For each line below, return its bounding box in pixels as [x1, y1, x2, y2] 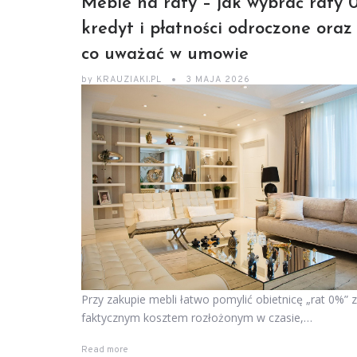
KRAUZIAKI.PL [93, 74, 165, 85]
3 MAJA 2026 [186, 74, 250, 85]
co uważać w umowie [81, 45, 249, 64]
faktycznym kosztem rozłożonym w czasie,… [81, 310, 312, 326]
